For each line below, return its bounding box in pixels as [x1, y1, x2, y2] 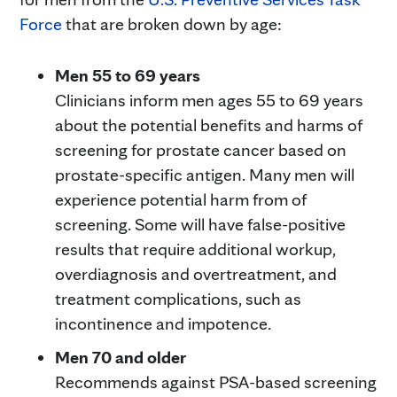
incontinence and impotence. [55, 312, 271, 334]
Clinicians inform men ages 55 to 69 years [55, 89, 363, 111]
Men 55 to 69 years [55, 64, 200, 86]
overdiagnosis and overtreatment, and [55, 262, 337, 284]
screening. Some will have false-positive [55, 213, 346, 235]
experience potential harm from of [55, 188, 307, 210]
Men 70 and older [55, 346, 190, 368]
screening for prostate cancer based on [55, 138, 346, 160]
